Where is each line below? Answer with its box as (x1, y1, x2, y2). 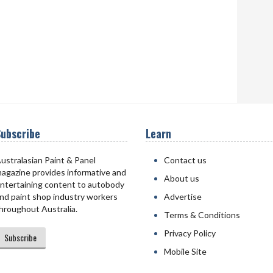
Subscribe (4, 231, 37, 244)
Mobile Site (164, 246, 207, 257)
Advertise (164, 191, 202, 202)
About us (164, 173, 199, 183)
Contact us (164, 155, 207, 165)
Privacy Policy (164, 228, 216, 238)
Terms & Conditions (164, 210, 240, 220)
